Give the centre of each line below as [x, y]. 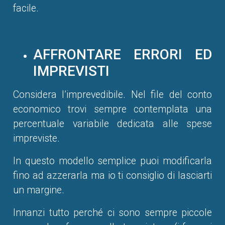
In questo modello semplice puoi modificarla [113, 161]
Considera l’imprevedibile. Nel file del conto [113, 95]
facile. [26, 9]
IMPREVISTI [71, 71]
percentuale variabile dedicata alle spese [113, 124]
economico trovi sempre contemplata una [113, 109]
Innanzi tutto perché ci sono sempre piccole [113, 213]
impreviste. [36, 139]
